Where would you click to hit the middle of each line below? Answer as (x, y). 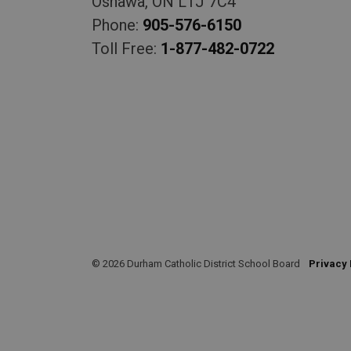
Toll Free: (126, 48)
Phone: (117, 25)
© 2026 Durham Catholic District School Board (196, 263)
